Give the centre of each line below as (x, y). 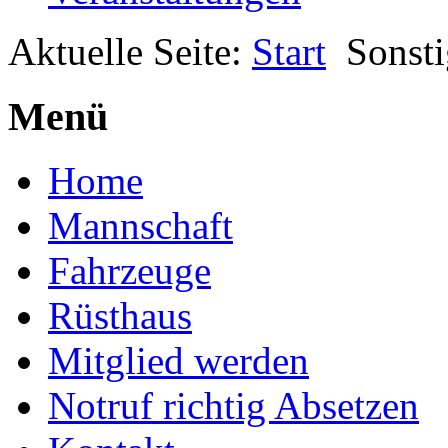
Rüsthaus (120, 316)
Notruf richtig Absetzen (233, 406)
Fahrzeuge (129, 271)
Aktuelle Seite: (130, 51)
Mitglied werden (178, 361)
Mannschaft (140, 226)
